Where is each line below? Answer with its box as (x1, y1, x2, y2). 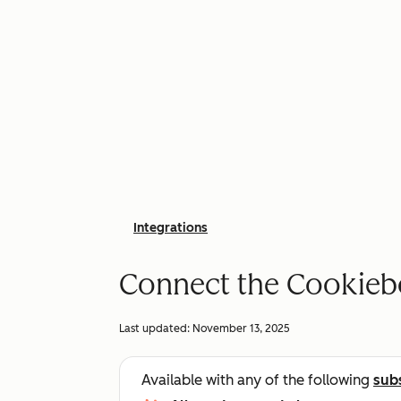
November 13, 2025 (192, 322, 290, 335)
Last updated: (119, 322, 192, 335)
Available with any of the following (141, 371, 373, 388)
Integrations (133, 220, 208, 235)
